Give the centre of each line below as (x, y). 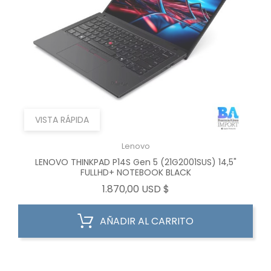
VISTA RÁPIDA (62, 117)
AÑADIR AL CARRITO (147, 219)
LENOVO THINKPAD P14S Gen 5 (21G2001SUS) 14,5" (135, 160)
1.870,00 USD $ (135, 187)
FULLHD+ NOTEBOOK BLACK (135, 170)
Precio (184, 186)
